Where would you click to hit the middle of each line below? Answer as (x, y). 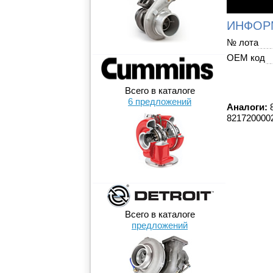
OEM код (246, 58)
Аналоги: (247, 107)
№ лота (243, 42)
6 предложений (160, 101)
